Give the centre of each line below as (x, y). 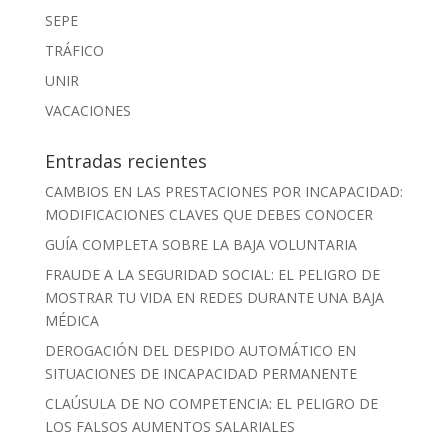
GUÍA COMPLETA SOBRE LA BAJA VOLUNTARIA (200, 244)
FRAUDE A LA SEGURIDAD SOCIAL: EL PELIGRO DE (212, 274)
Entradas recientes (125, 160)
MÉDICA (71, 320)
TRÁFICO (74, 50)
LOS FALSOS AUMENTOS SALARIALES (169, 426)
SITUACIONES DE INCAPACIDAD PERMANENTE (200, 373)
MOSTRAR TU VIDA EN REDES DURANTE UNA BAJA (214, 297)
